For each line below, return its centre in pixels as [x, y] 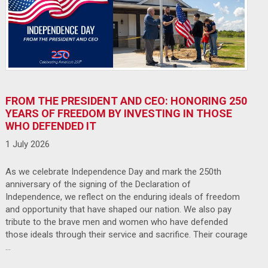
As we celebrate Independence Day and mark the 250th [113, 171]
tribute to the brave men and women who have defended [116, 222]
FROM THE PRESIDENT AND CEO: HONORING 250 [126, 100]
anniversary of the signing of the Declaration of [98, 184]
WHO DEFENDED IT [51, 126]
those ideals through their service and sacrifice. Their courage [126, 234]
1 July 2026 [27, 144]
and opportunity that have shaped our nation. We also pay [118, 209]
